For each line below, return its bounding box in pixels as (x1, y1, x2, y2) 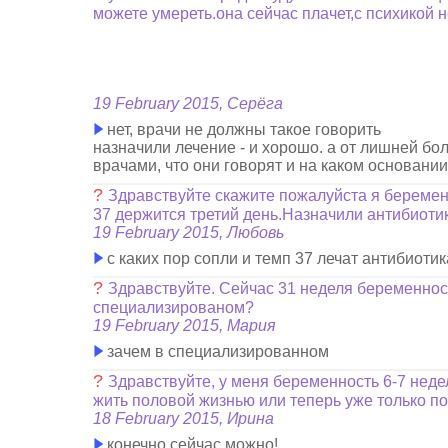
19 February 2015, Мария (93, 317, 277, 334)
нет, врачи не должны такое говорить (103, 121, 382, 138)
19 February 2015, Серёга (93, 95, 284, 112)
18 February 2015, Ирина (93, 410, 275, 427)
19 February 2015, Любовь (93, 224, 285, 241)
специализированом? (93, 299, 255, 316)
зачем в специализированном (103, 343, 330, 360)
